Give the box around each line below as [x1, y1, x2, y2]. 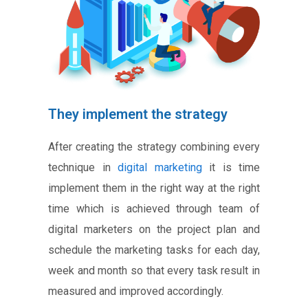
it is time [201, 160, 260, 174]
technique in [48, 160, 118, 174]
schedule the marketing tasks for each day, [48, 243, 260, 256]
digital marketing [118, 160, 202, 174]
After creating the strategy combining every [48, 140, 260, 153]
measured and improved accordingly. [48, 284, 223, 298]
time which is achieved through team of [48, 201, 260, 215]
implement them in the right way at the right [48, 181, 260, 195]
